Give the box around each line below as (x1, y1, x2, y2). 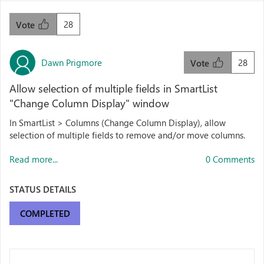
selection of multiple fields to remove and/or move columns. (9, 129, 245, 141)
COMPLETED (19, 207, 70, 219)
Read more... (9, 153, 58, 165)
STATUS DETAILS (9, 183, 76, 195)
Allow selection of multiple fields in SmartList (9, 81, 217, 95)
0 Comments (206, 153, 255, 165)
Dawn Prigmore (41, 56, 102, 68)
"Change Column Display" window (9, 96, 169, 110)
